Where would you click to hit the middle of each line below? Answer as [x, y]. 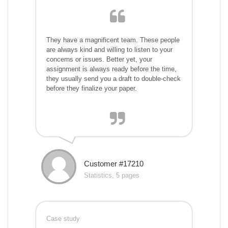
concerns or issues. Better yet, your [99, 60]
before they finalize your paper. [92, 89]
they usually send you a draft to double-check [113, 79]
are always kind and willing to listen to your [109, 50]
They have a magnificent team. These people [113, 40]
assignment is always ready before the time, [111, 69]
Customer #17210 [114, 164]
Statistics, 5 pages [112, 176]
